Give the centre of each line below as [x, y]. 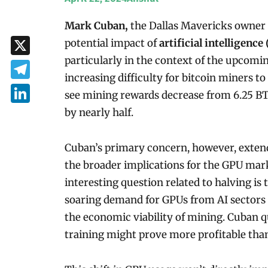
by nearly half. [99, 112]
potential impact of [112, 43]
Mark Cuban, [96, 25]
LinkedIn [31, 109]
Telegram [31, 86]
